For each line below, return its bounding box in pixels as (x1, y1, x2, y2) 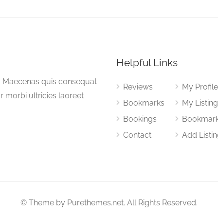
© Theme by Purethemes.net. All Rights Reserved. (20, 198, 198, 207)
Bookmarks (123, 98, 164, 108)
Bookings (123, 114, 157, 124)
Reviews (123, 82, 153, 91)
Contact (123, 130, 151, 140)
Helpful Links (116, 56, 178, 69)
